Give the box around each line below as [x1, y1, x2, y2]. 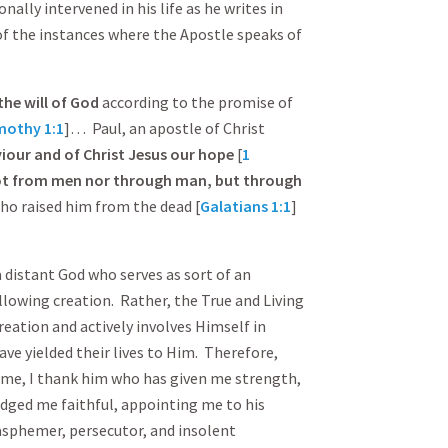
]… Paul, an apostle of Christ [64, 118, 265, 138]
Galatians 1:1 [200, 196, 291, 216]
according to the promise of [99, 92, 293, 112]
